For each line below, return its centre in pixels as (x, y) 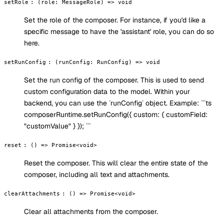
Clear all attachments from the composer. (91, 211)
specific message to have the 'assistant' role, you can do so (119, 31)
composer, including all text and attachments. (97, 174)
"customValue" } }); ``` (57, 126)
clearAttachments (32, 193)
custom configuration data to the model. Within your (107, 91)
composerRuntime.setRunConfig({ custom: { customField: (116, 114)
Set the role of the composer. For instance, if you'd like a (115, 20)
